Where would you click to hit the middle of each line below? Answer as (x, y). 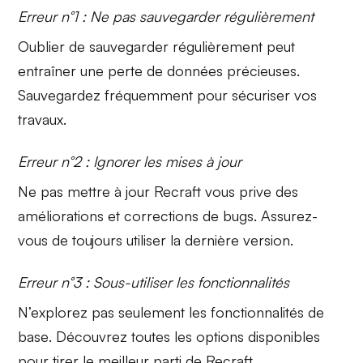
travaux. (43, 120)
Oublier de (54, 47)
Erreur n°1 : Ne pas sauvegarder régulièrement (166, 17)
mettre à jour (109, 192)
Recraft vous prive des (224, 192)
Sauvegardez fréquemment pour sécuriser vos (168, 95)
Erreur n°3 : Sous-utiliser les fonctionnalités (154, 282)
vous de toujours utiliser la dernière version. (156, 240)
